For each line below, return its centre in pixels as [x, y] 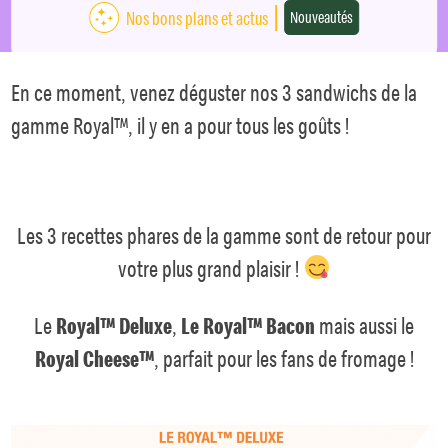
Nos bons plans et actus [197, 17]
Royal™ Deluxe [114, 325]
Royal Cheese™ [94, 358]
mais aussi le [364, 325]
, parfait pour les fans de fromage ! [283, 358]
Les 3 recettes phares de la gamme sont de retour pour [224, 235]
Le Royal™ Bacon [248, 325]
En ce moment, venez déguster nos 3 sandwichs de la [214, 92]
